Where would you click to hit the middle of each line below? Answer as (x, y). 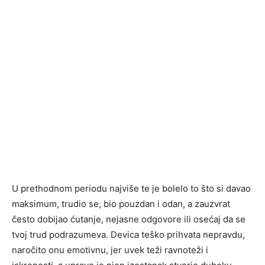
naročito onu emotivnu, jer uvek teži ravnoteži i (110, 250)
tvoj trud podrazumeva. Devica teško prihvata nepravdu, (128, 235)
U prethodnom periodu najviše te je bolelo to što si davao (131, 188)
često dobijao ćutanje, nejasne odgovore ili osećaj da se (129, 219)
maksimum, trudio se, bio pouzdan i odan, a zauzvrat (121, 204)
